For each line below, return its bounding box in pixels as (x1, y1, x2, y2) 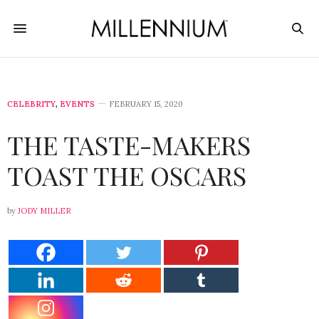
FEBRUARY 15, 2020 (109, 99, 183, 109)
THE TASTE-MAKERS (7, 127, 251, 162)
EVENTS (60, 99, 95, 109)
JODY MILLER (18, 206, 71, 216)
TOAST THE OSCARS (7, 158, 246, 192)
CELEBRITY (7, 99, 56, 109)
